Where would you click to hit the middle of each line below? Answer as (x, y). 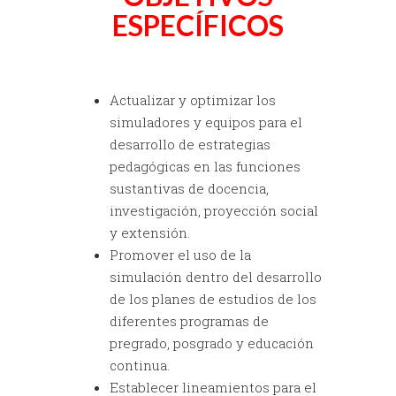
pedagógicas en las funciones (205, 166)
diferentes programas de (189, 320)
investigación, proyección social (214, 210)
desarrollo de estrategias (190, 144)
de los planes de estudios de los (213, 298)
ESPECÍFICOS (198, 25)
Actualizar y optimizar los (193, 99)
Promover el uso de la (180, 254)
